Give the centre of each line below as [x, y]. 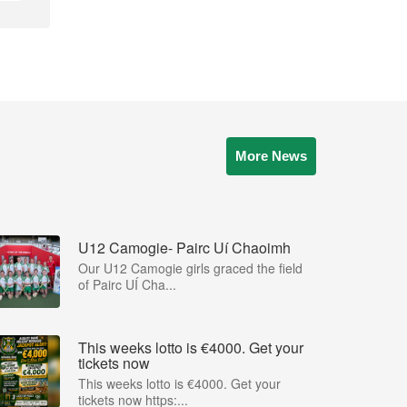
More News [271, 156]
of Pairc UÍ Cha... [127, 284]
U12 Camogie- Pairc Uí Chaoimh [184, 248]
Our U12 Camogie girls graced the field [190, 268]
